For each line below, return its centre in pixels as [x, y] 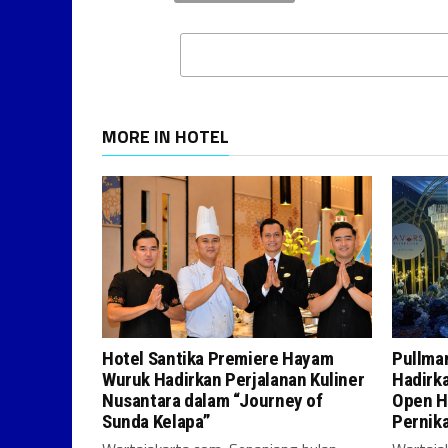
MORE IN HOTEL [165, 136]
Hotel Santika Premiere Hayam [218, 358]
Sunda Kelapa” [157, 421]
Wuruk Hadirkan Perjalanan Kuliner [233, 379]
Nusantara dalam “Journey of [212, 400]
